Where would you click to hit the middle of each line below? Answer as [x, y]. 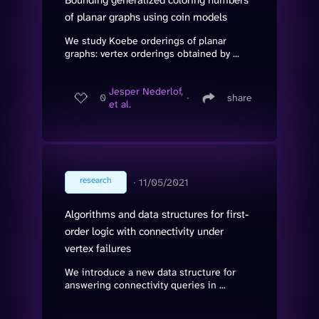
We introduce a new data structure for [150, 272]
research [96, 180]
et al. [120, 104]
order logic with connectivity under [144, 231]
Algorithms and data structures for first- [157, 214]
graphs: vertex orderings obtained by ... [152, 53]
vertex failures [98, 248]
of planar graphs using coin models [146, 17]
